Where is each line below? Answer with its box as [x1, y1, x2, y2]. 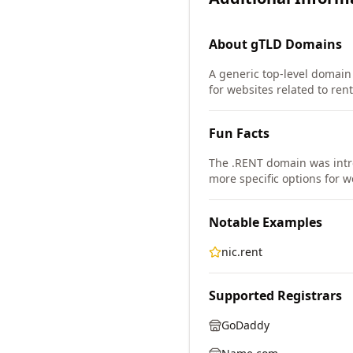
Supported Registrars [209, 287, 342, 304]
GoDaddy [221, 318, 269, 333]
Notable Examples [209, 214, 322, 231]
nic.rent [221, 244, 262, 259]
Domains [282, 35, 342, 53]
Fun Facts [209, 124, 269, 142]
